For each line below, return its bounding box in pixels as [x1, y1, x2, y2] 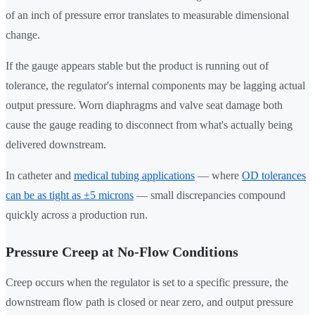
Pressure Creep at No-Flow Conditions [6, 244, 238, 260]
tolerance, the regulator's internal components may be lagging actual [6, 79, 305, 92]
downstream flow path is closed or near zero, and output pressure [6, 296, 293, 309]
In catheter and [6, 169, 74, 182]
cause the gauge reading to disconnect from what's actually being [6, 119, 292, 131]
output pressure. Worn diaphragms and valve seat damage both [6, 99, 283, 112]
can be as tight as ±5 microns [6, 189, 134, 202]
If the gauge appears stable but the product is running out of [6, 60, 269, 72]
